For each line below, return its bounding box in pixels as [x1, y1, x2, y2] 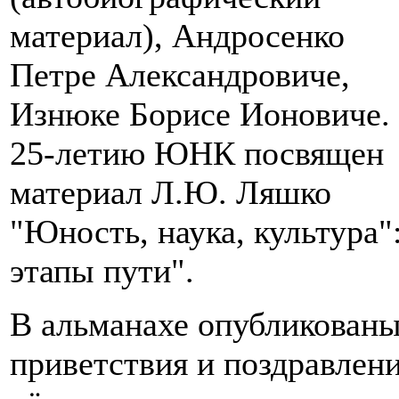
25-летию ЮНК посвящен [10, 134, 384, 173]
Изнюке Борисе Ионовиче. [10, 95, 390, 134]
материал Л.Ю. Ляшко [10, 174, 331, 212]
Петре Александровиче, [10, 56, 350, 94]
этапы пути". [10, 252, 194, 290]
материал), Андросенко [10, 17, 345, 55]
